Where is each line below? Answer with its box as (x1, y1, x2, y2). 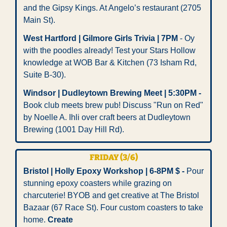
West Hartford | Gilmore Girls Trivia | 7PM (23, 34, 180, 43)
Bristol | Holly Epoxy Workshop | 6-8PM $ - (23, 167, 184, 176)
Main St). (23, 16, 57, 25)
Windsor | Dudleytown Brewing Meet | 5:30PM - (23, 89, 201, 98)
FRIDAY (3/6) (89, 153, 138, 163)
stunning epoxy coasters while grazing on (23, 179, 172, 188)
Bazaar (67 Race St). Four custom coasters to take (23, 203, 203, 212)
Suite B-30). (23, 70, 66, 80)
